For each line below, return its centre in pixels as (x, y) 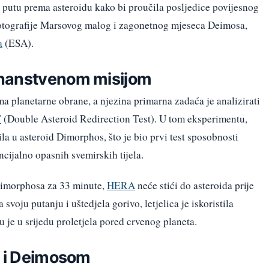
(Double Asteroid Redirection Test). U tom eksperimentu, (124, 119)
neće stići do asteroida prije (195, 186)
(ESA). (18, 43)
